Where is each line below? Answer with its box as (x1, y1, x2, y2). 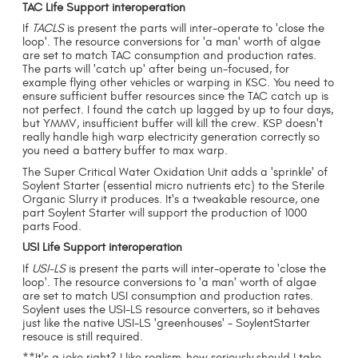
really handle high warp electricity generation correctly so (22, 130, 320, 145)
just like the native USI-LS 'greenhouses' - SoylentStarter (22, 316, 311, 330)
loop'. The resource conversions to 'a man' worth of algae (22, 275, 317, 289)
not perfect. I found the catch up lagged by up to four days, (22, 103, 334, 117)
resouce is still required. (22, 329, 144, 344)
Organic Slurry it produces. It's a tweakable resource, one (22, 192, 320, 206)
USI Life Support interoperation (22, 241, 183, 255)
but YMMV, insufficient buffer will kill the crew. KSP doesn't (22, 117, 324, 131)
